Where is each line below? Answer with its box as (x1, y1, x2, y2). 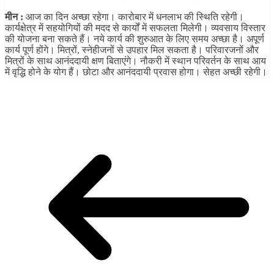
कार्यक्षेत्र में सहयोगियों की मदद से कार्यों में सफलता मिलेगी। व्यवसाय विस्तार (5, 23, 265, 34)
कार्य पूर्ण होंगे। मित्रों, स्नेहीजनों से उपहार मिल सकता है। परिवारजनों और (5, 45, 259, 56)
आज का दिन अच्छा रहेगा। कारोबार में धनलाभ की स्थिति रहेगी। (23, 12, 244, 23)
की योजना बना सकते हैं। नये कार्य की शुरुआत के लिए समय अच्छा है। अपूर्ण (5, 34, 264, 45)
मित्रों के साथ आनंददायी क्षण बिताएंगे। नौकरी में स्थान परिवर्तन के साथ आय (5, 56, 266, 67)
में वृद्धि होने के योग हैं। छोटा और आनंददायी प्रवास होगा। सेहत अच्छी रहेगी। (5, 67, 267, 78)
